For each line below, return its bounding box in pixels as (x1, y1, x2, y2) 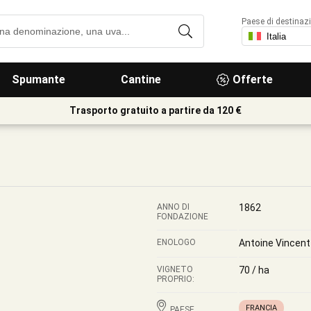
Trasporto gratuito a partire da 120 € (69, 105, 242, 116)
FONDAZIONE (157, 212, 208, 221)
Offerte (233, 73, 273, 86)
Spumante (12, 73, 65, 86)
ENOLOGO (157, 237, 196, 247)
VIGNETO (157, 264, 193, 274)
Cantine (121, 73, 161, 86)
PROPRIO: (157, 274, 194, 284)
